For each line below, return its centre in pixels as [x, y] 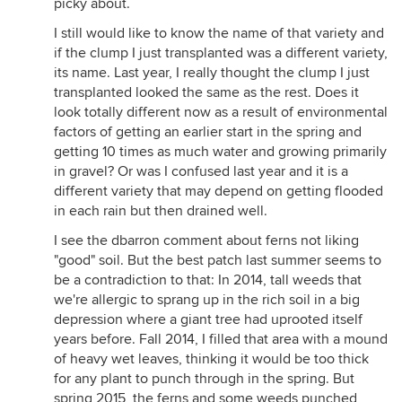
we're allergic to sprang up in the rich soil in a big [207, 300]
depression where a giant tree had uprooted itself [208, 319]
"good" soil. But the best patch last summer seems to [218, 260]
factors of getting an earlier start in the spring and [208, 132]
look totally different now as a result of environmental [221, 112]
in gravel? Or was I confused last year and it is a [201, 171]
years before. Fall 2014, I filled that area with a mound [221, 339]
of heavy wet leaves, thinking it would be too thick [211, 359]
